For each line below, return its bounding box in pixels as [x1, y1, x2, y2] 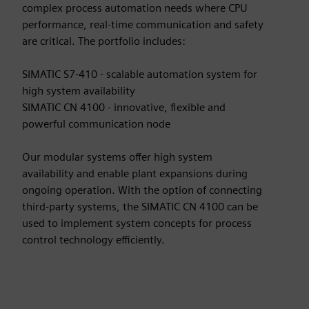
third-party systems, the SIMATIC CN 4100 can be [22, 200, 258, 213]
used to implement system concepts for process [22, 217, 252, 230]
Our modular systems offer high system [22, 150, 212, 163]
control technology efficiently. [22, 233, 165, 246]
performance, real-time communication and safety [22, 18, 263, 31]
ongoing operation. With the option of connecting [22, 183, 262, 197]
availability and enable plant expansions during [22, 167, 248, 180]
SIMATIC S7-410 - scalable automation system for [22, 68, 257, 81]
